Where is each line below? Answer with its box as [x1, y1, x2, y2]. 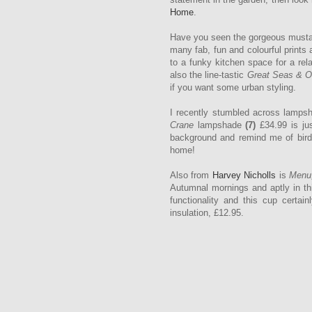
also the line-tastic [170, 70, 247, 81]
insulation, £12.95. [170, 208, 247, 219]
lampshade [194, 120, 246, 131]
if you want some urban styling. [170, 82, 299, 93]
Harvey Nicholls [212, 170, 276, 181]
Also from [170, 170, 212, 181]
